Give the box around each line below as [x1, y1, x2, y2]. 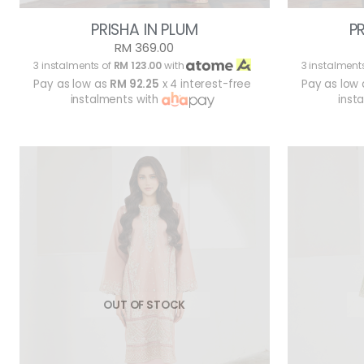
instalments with [70, 92, 162, 108]
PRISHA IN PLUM [90, 19, 198, 41]
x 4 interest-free [158, 76, 252, 93]
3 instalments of [33, 58, 114, 73]
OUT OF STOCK [103, 297, 186, 313]
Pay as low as [33, 76, 110, 93]
